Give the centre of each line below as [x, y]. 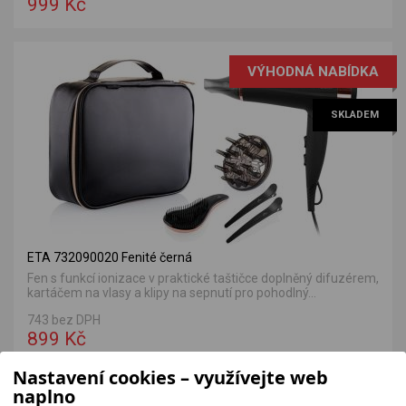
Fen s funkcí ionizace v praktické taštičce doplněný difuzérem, [203, 278]
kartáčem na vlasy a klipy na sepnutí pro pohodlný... [172, 292]
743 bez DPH [64, 319]
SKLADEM [355, 114]
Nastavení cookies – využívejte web [170, 377]
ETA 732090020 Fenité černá [110, 257]
